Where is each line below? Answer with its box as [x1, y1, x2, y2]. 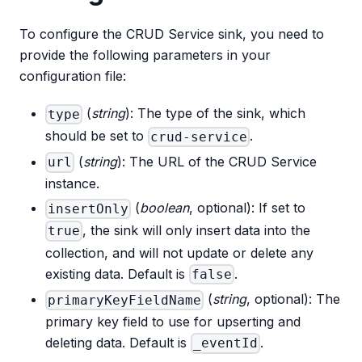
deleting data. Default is [45, 334, 191, 351]
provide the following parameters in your [19, 47, 271, 64]
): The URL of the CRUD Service [117, 153, 318, 170]
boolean [140, 200, 190, 217]
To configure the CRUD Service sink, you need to [19, 26, 324, 43]
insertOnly [48, 200, 129, 217]
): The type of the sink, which [125, 105, 306, 122]
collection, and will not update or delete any [45, 244, 314, 261]
